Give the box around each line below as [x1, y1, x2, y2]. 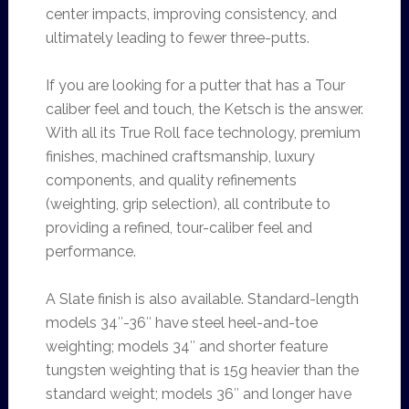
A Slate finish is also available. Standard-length [45, 290, 359, 308]
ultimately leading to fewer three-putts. [45, 29, 309, 47]
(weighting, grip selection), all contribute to [45, 195, 330, 213]
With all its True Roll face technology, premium [45, 124, 361, 142]
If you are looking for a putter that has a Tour [45, 77, 345, 94]
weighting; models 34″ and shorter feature [45, 338, 328, 355]
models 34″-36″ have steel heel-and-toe [45, 314, 318, 331]
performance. [45, 243, 136, 260]
